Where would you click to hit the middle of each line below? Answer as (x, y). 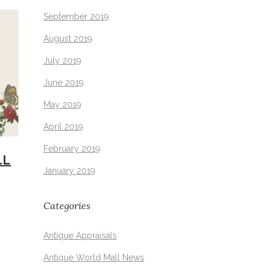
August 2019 (68, 39)
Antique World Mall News (94, 258)
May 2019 (62, 105)
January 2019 (69, 171)
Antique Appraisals (80, 236)
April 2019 (63, 127)
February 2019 (72, 149)
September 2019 (76, 17)
